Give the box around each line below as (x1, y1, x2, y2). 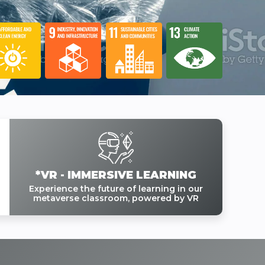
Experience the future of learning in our (29, 183, 203, 195)
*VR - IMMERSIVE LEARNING (35, 168, 196, 182)
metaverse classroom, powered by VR (33, 193, 199, 204)
